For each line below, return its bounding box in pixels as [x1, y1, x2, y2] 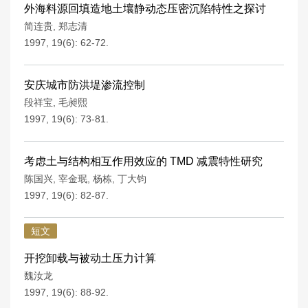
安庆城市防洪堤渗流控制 [24, 79, 145, 91]
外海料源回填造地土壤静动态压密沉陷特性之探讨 [24, 3, 266, 14]
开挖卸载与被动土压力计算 [24, 252, 156, 264]
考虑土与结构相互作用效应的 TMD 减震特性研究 [24, 155, 263, 167]
